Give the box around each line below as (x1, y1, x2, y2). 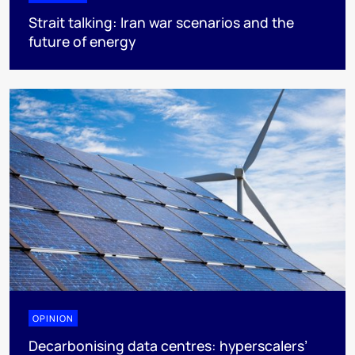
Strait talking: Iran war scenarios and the (29, 13, 294, 32)
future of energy (29, 32, 136, 52)
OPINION (32, 311, 74, 324)
